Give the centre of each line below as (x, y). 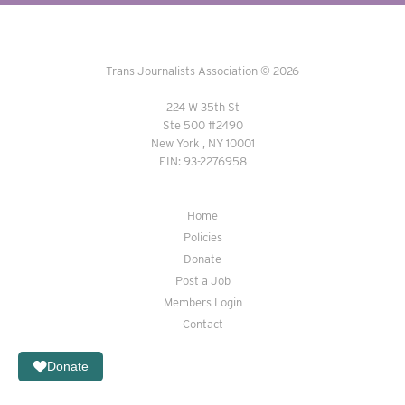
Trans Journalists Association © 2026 (202, 71)
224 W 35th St (202, 107)
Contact (202, 324)
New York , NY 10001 (202, 143)
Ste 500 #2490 (202, 125)
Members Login (202, 302)
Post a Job (202, 281)
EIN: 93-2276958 (202, 161)
